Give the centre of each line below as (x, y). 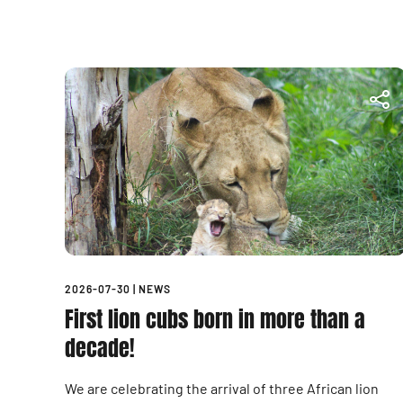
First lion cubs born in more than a (215, 319)
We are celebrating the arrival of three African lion (222, 388)
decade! (100, 348)
